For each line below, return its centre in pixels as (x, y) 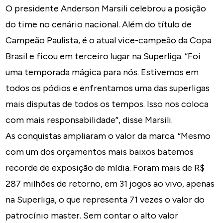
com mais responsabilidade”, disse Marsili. (89, 120)
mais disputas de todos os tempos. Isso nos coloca (107, 104)
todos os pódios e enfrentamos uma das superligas (108, 88)
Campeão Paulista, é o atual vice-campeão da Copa (109, 40)
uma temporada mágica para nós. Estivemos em (102, 72)
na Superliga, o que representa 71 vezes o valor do (105, 199)
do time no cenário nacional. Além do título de (99, 24)
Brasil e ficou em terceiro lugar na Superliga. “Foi (103, 56)
